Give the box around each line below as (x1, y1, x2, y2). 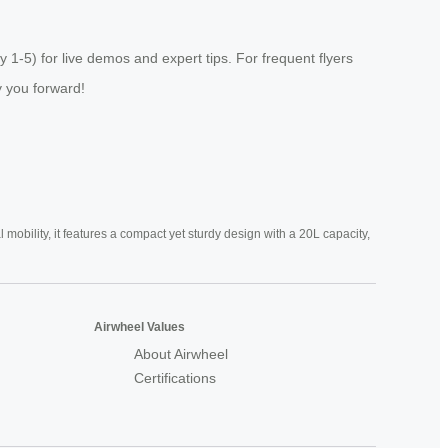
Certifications (134, 369, 216, 386)
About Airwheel (134, 345, 228, 362)
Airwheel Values (94, 319, 185, 334)
